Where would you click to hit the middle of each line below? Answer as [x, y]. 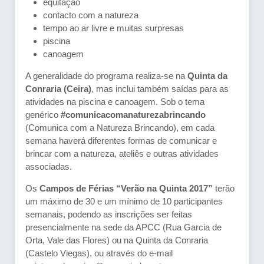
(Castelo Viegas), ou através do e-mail [99, 253]
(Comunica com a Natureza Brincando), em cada [120, 128]
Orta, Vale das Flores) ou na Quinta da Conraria [117, 240]
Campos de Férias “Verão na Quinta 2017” [126, 189]
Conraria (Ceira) [58, 89]
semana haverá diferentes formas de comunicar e [121, 141]
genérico [43, 115]
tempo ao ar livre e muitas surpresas [113, 28]
